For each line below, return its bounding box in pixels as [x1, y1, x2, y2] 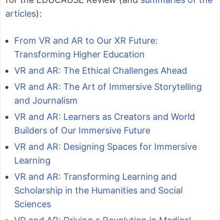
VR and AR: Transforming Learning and [14, 171, 177, 182]
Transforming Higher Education [14, 49, 145, 59]
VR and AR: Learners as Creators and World [14, 111, 195, 122]
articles [5, 8, 36, 19]
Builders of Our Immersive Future [14, 125, 150, 136]
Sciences [14, 198, 51, 209]
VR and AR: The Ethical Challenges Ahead [14, 65, 187, 76]
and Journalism [14, 95, 78, 106]
